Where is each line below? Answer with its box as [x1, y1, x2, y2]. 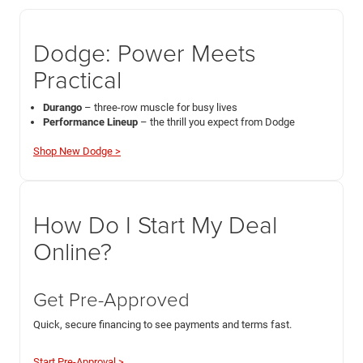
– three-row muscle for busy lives [82, 100, 237, 113]
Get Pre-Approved [33, 284, 190, 312]
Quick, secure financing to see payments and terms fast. [33, 318, 292, 331]
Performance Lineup [43, 115, 138, 128]
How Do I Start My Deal [33, 207, 277, 241]
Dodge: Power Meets [33, 35, 256, 69]
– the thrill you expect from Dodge [138, 115, 295, 128]
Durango [43, 100, 82, 113]
